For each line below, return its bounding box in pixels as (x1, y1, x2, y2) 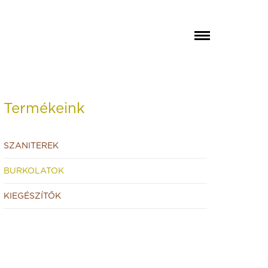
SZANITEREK (4, 142, 59, 150)
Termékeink (4, 102, 85, 116)
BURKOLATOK (4, 167, 64, 175)
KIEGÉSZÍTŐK (4, 192, 61, 200)
